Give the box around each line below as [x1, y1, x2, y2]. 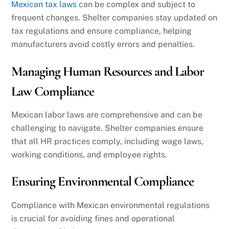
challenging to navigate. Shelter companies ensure [11, 123, 204, 133]
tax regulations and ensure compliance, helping [11, 26, 192, 36]
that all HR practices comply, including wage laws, [11, 136, 204, 146]
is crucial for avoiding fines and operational [11, 213, 175, 223]
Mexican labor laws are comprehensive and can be [11, 109, 203, 120]
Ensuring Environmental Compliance [11, 173, 194, 190]
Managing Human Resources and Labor [11, 63, 204, 80]
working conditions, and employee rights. [11, 149, 168, 159]
